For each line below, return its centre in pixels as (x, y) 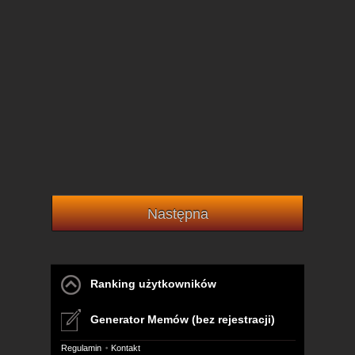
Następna (177, 214)
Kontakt (125, 348)
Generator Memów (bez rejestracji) (177, 319)
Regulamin (81, 348)
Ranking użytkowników (148, 284)
